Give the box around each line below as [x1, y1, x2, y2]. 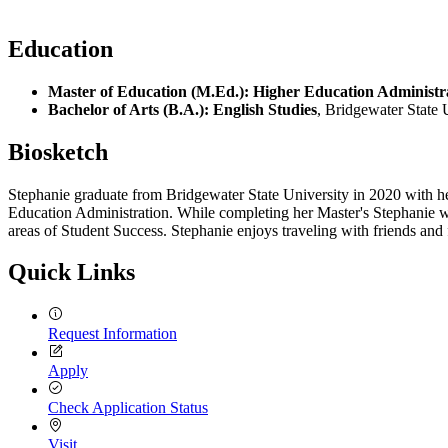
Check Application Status [48, 399, 208, 417]
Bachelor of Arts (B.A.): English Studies [48, 100, 317, 118]
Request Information [48, 325, 177, 343]
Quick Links [8, 259, 135, 286]
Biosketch [8, 138, 108, 165]
